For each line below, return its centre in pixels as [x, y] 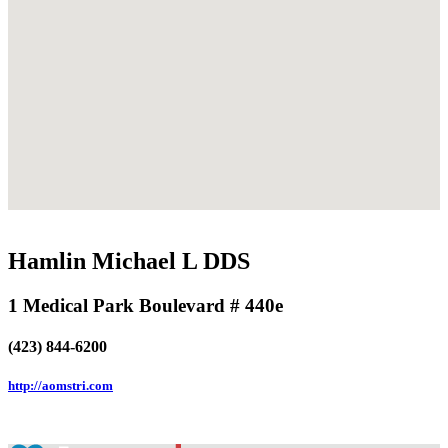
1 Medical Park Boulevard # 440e [145, 305]
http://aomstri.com [60, 386]
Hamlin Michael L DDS [129, 260]
